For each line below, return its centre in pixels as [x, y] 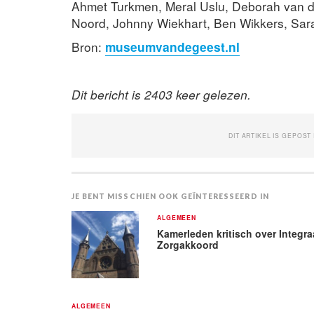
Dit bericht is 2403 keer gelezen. [161, 94]
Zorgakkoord [188, 244]
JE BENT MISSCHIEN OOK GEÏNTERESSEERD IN [170, 196]
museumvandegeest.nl [172, 46]
